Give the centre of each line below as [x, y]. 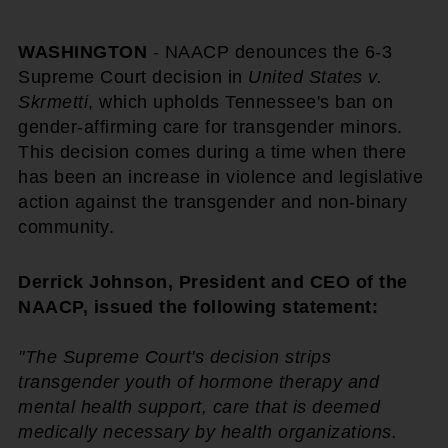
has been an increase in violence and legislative [220, 176]
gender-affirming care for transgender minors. [210, 126]
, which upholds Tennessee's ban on [240, 101]
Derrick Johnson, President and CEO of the [213, 281]
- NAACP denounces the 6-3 [269, 51]
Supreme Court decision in [133, 76]
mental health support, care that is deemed [199, 406]
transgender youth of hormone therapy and [198, 381]
